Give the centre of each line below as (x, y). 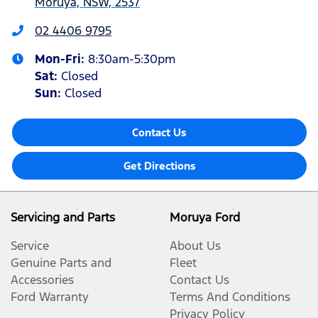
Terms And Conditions (230, 296)
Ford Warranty (50, 296)
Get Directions (159, 165)
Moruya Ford (205, 217)
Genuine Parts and (61, 262)
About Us (195, 245)
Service (30, 245)
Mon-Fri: (61, 59)
